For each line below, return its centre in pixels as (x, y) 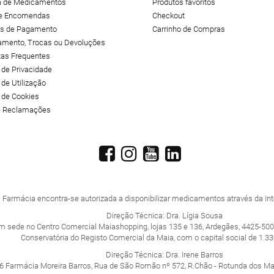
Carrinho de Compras (189, 29)
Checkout (168, 16)
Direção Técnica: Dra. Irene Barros (165, 255)
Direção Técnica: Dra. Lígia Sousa (165, 216)
